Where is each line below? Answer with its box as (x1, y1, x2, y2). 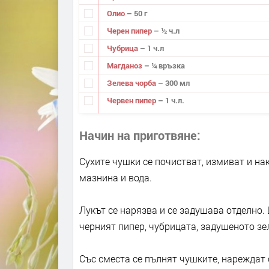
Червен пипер (106, 95, 158, 106)
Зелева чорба (106, 77, 158, 88)
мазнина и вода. (79, 171, 152, 184)
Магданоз (106, 59, 144, 71)
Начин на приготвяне (79, 127, 197, 143)
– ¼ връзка (144, 59, 185, 71)
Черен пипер (106, 25, 154, 36)
